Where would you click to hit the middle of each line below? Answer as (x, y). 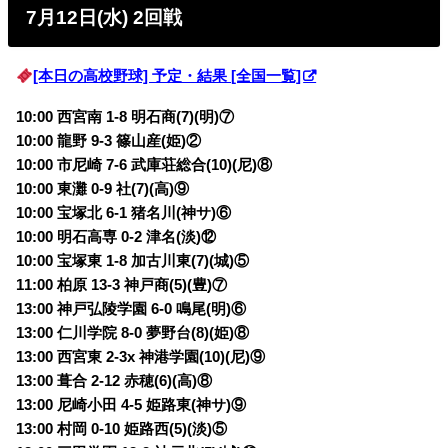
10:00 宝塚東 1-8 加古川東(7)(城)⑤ (133, 260)
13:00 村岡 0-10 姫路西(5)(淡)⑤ (122, 428)
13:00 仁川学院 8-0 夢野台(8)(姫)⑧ (133, 332)
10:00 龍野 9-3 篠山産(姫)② (109, 140)
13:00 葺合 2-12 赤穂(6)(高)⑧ (114, 380)
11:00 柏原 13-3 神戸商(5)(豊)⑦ (122, 284)
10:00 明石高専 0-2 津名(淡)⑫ (116, 236)
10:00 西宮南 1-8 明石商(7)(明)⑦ (125, 116)
